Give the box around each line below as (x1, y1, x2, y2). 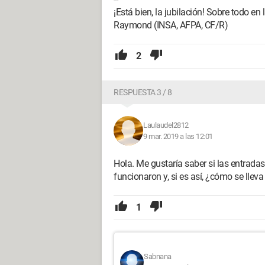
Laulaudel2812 (143, 121, 189, 130)
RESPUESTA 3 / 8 (114, 88, 172, 98)
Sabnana (144, 252, 172, 261)
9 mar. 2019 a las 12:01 (143, 132, 213, 141)
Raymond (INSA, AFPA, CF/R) (114, 20, 228, 31)
